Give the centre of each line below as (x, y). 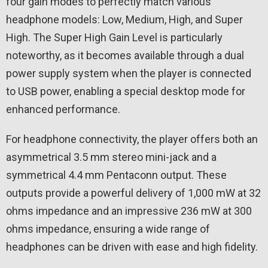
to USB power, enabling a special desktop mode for (126, 91)
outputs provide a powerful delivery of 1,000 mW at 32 (133, 193)
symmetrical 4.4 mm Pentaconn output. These (116, 175)
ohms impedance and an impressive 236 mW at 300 (129, 211)
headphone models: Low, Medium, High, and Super (124, 19)
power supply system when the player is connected (129, 73)
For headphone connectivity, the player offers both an (132, 139)
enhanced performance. (63, 109)
